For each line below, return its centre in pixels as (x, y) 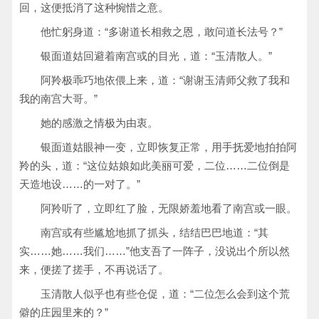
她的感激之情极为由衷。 (99, 123)
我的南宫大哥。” (58, 99)
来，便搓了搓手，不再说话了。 (94, 270)
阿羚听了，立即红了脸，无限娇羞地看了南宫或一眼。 (169, 208)
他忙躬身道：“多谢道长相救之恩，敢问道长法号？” (162, 32)
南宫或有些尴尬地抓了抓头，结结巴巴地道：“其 (155, 232)
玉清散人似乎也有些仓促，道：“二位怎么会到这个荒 (165, 294)
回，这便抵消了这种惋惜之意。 (94, 7)
